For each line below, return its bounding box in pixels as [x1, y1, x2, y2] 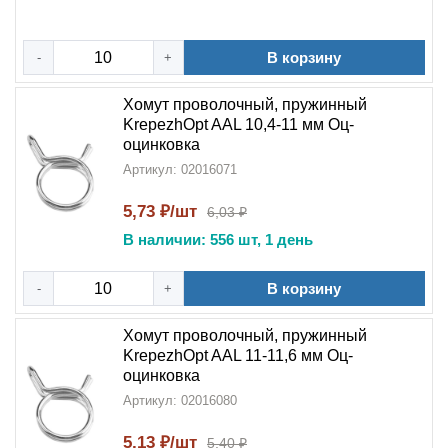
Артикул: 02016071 [123, 162, 237, 177]
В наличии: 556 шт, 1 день [123, 231, 313, 248]
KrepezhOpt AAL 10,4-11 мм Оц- [123, 116, 354, 133]
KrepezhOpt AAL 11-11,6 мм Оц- [123, 347, 353, 364]
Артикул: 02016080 [123, 393, 237, 408]
